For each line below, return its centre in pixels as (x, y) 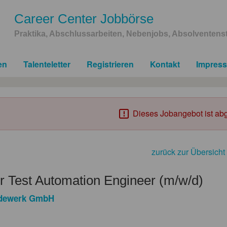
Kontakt (165, 64)
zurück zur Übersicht (188, 152)
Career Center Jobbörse (84, 18)
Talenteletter (47, 64)
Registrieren (110, 64)
